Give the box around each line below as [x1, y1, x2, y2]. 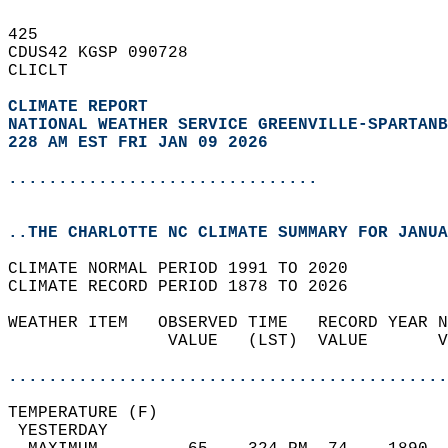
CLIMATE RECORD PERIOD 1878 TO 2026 [8, 278, 368, 296]
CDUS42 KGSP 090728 [8, 44, 208, 62]
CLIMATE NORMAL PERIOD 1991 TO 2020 [8, 260, 368, 278]
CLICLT [8, 62, 88, 80]
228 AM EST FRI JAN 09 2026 [8, 134, 268, 152]
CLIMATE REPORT [8, 98, 158, 116]
